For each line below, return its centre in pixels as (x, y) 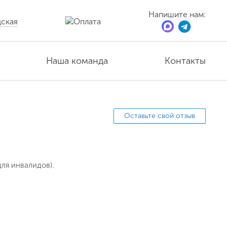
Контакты (185, 61)
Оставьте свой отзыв (160, 116)
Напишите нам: (177, 14)
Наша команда (77, 61)
